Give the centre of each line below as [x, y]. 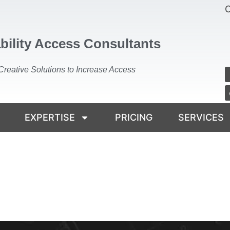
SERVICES [201, 117]
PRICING [133, 117]
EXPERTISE [50, 117]
